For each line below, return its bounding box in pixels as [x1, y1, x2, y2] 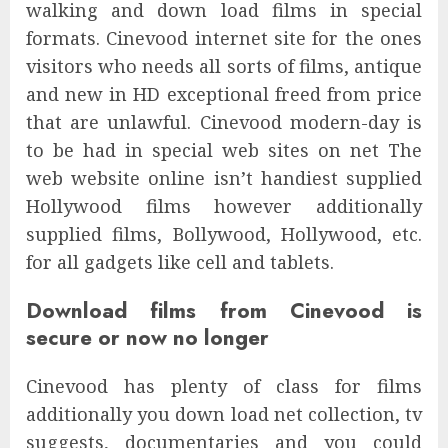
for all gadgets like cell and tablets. [26, 250, 334, 275]
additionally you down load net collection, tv [26, 402, 422, 427]
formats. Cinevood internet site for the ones [26, 26, 422, 51]
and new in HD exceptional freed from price [26, 82, 422, 107]
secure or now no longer [26, 322, 269, 354]
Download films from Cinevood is [26, 295, 422, 327]
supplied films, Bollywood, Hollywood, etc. [26, 222, 422, 247]
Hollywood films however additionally [26, 194, 422, 219]
